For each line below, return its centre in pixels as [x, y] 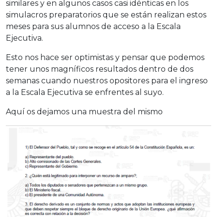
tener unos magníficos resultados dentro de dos [100, 69]
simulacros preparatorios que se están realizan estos [106, 15]
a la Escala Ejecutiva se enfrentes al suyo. [85, 93]
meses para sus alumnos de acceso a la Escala [93, 27]
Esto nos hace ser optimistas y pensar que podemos [105, 58]
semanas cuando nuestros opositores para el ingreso [107, 81]
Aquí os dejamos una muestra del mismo [84, 112]
